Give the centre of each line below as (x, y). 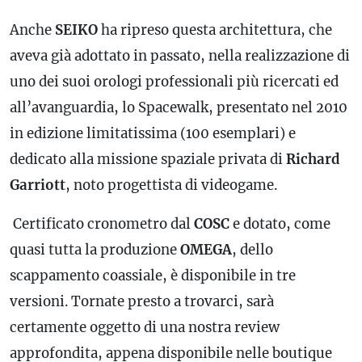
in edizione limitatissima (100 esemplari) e (153, 133)
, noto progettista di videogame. (171, 185)
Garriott (38, 185)
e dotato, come (280, 223)
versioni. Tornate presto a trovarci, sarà (142, 301)
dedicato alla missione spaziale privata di (148, 159)
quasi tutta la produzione (95, 249)
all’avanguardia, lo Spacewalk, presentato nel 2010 (179, 107)
